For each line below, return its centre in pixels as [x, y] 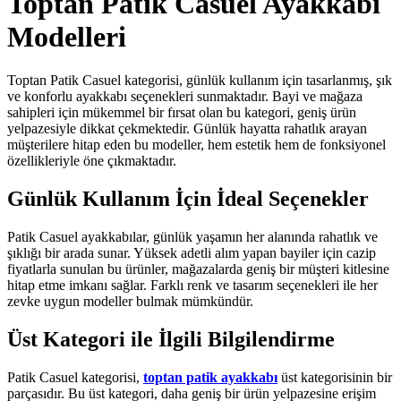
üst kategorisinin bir [335, 377]
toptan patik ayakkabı [210, 377]
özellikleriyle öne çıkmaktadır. [92, 160]
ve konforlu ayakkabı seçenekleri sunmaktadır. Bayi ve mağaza [185, 96]
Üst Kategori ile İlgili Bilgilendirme [171, 339]
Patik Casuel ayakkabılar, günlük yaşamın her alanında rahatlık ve [192, 236]
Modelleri [67, 36]
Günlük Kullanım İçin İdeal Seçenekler [188, 198]
